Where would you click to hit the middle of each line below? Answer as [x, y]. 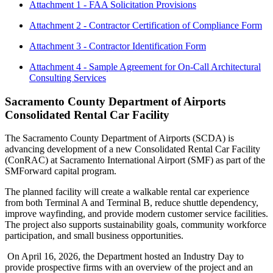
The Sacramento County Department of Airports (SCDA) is [119, 138]
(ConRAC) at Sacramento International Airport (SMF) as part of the [135, 160]
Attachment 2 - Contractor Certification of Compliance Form [146, 25]
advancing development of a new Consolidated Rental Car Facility [133, 149]
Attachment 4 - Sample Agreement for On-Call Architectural [145, 66]
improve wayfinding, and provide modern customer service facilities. [136, 214]
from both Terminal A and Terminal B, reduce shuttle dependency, [132, 203]
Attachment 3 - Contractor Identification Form [118, 46]
